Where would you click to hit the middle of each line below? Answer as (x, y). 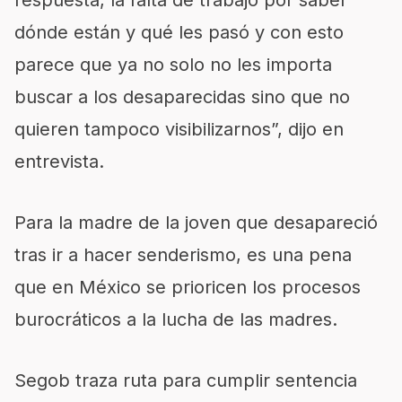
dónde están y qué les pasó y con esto (179, 32)
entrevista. (59, 161)
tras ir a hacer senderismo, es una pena (183, 254)
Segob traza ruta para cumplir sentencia (186, 380)
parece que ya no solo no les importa (173, 64)
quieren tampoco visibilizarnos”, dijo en (179, 129)
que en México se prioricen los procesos (188, 287)
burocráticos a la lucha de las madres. (176, 319)
